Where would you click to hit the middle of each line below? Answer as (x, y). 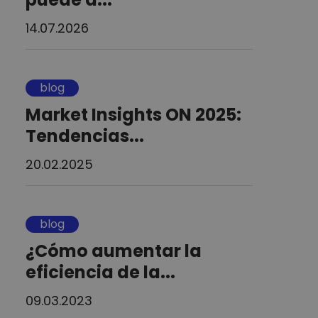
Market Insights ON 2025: (133, 114)
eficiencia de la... (100, 272)
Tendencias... (85, 136)
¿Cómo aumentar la (114, 251)
